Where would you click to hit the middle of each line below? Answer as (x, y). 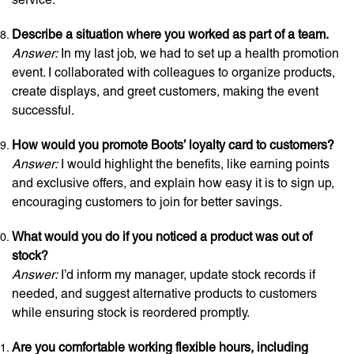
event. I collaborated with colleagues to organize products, (173, 72)
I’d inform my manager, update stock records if (186, 275)
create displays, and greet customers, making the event (165, 91)
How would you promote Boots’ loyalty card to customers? (173, 145)
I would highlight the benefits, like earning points (194, 164)
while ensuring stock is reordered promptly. (131, 313)
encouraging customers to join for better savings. (147, 202)
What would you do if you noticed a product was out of (162, 237)
